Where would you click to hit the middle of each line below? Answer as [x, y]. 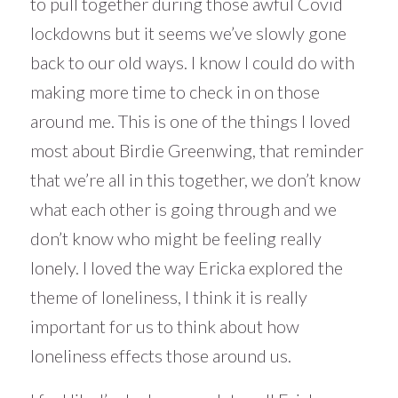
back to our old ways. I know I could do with [192, 63]
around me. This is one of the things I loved [190, 121]
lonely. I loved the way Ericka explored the [186, 268]
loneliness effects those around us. [160, 356]
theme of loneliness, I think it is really [168, 297]
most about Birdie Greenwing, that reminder [196, 151]
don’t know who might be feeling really [175, 239]
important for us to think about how [164, 326]
